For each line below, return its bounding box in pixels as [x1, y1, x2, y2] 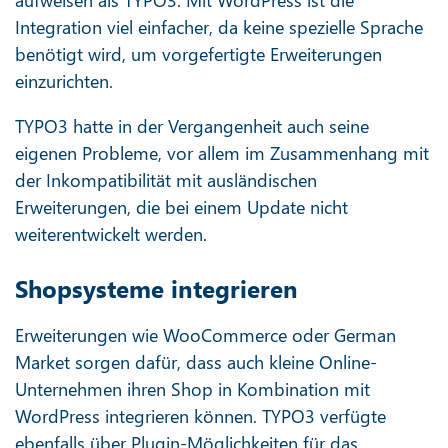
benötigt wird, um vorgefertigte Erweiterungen [15, 42, 382, 66]
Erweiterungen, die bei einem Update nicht [15, 195, 348, 219]
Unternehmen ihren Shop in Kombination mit [15, 377, 370, 401]
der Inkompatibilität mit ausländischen [15, 168, 317, 192]
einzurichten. [15, 69, 113, 93]
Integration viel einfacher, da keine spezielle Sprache [15, 15, 423, 39]
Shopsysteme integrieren [15, 272, 298, 304]
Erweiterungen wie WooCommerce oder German [15, 323, 396, 347]
